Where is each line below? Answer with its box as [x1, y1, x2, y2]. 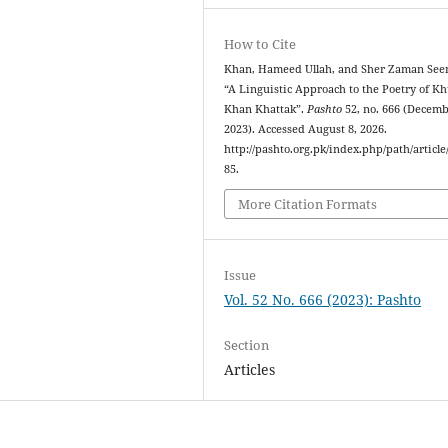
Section [224, 336, 270, 355]
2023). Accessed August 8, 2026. [224, 121, 388, 136]
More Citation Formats [238, 195, 378, 214]
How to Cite [224, 34, 297, 53]
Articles [224, 360, 276, 380]
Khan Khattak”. [224, 101, 308, 116]
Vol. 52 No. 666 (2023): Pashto [224, 290, 422, 310]
